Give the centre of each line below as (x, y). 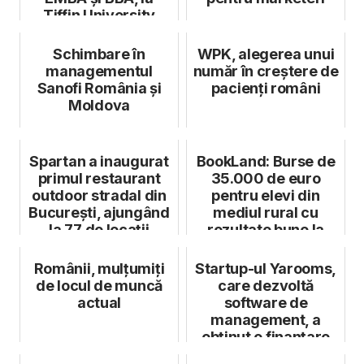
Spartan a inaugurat (99, 161)
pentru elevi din (266, 195)
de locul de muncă (99, 285)
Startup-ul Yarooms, (266, 268)
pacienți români (266, 88)
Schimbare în (99, 54)
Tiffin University (99, 15)
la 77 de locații (99, 229)
